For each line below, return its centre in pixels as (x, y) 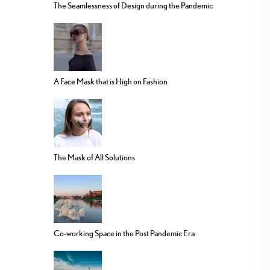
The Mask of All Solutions (94, 158)
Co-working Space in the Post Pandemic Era (124, 234)
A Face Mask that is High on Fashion (111, 82)
